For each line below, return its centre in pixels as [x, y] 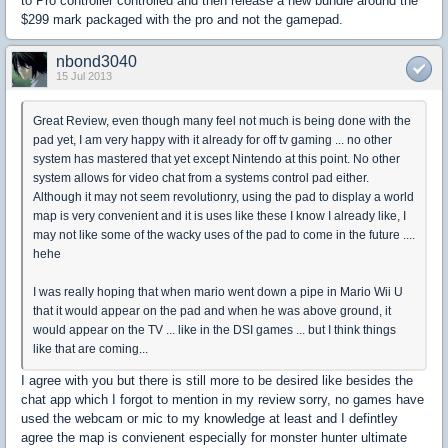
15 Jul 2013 [84, 76]
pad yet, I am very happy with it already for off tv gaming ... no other [212, 140]
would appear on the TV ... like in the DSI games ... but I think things [214, 330]
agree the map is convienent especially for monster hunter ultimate [214, 437]
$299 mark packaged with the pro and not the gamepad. [182, 19]
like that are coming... [90, 349]
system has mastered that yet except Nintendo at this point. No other [216, 159]
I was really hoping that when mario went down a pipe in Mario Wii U [218, 292]
